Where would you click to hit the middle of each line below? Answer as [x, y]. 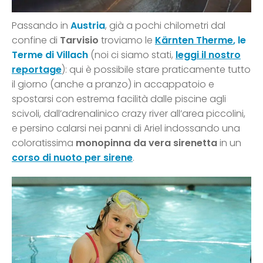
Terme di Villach [50, 55]
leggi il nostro [208, 55]
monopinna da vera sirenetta [148, 143]
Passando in [41, 26]
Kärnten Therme [194, 41]
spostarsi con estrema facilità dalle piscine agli [119, 99]
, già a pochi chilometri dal [165, 26]
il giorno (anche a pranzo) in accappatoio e [113, 85]
